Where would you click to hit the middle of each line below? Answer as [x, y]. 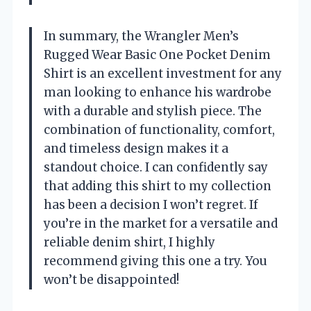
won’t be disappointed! [111, 279]
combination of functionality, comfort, [159, 129]
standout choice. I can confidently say [156, 167]
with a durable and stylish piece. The [153, 111]
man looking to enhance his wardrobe [158, 92]
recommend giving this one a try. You [155, 261]
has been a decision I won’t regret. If [151, 204]
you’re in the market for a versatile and [161, 223]
